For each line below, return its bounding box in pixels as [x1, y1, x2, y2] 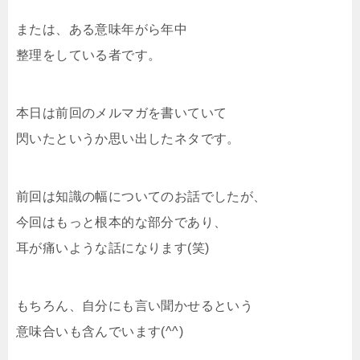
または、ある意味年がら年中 [16, 22, 188, 36]
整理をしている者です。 [16, 47, 162, 62]
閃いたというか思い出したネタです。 [16, 131, 240, 145]
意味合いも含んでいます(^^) [16, 324, 183, 338]
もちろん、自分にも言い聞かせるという [16, 298, 254, 313]
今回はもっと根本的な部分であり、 [16, 215, 227, 229]
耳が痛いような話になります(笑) [16, 240, 210, 255]
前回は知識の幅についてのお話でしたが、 [16, 189, 267, 203]
